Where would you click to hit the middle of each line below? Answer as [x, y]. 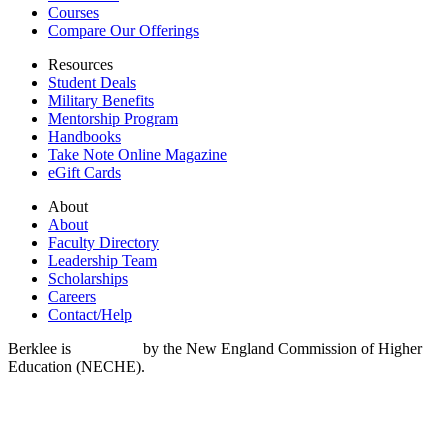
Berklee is [41, 349]
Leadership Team [102, 261]
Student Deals [92, 83]
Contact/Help [90, 315]
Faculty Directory [103, 243]
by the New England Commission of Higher [280, 349]
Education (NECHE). [76, 367]
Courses [73, 13]
